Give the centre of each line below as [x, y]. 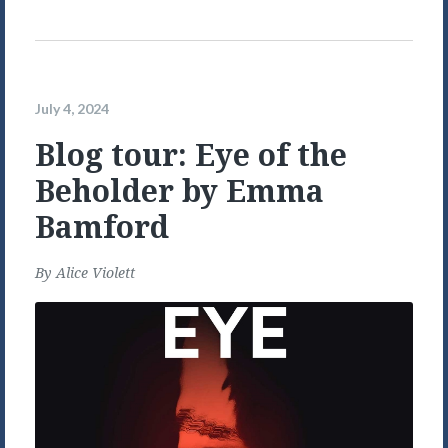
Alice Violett [95, 273]
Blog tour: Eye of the [191, 155]
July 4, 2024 [72, 108]
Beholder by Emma [179, 191]
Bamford [102, 227]
